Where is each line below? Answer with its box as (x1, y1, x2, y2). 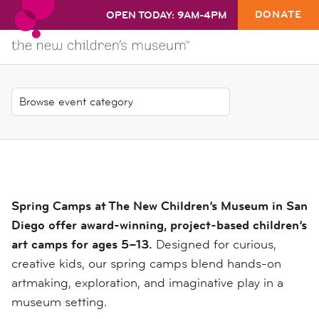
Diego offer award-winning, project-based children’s (11, 217, 307, 233)
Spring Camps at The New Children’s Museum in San (11, 198, 308, 214)
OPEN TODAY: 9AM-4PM (106, 8, 226, 23)
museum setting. (11, 294, 107, 310)
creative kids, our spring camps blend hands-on (11, 256, 281, 271)
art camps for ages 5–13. (11, 236, 152, 252)
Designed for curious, (152, 236, 276, 252)
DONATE (255, 7, 302, 22)
